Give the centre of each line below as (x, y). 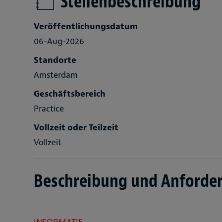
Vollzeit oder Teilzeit (76, 127)
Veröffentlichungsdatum (86, 26)
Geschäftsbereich (70, 94)
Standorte (55, 60)
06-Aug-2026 (59, 41)
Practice (49, 109)
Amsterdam (56, 75)
